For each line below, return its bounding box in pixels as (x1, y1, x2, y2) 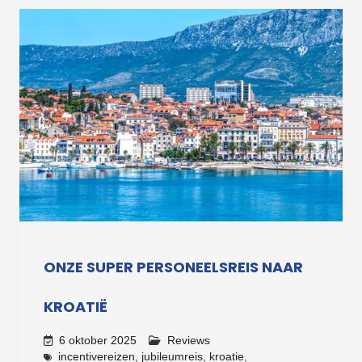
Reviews (166, 334, 210, 347)
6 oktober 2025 (58, 334, 137, 347)
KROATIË (43, 297, 107, 318)
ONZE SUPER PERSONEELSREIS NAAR (43, 257, 303, 278)
